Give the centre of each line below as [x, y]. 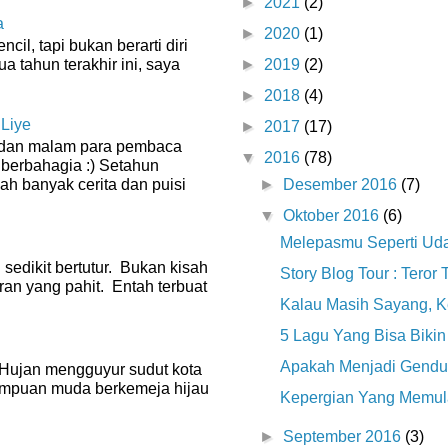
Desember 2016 [342, 185]
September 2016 [344, 437]
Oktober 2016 [333, 216]
